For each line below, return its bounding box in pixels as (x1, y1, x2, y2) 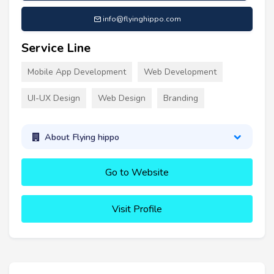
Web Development (144, 66, 217, 78)
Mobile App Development (28, 66, 126, 78)
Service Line (21, 40, 91, 57)
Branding (163, 92, 198, 105)
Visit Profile (112, 202, 162, 217)
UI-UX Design (28, 92, 80, 105)
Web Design (98, 92, 146, 105)
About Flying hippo (44, 130, 119, 143)
